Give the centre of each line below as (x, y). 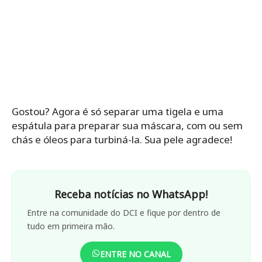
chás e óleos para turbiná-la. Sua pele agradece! (122, 139)
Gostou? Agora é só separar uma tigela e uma (118, 111)
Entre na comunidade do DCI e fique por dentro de (124, 212)
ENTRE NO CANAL (135, 254)
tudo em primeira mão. (71, 226)
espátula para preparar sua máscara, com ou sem (127, 125)
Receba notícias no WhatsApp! (131, 194)
